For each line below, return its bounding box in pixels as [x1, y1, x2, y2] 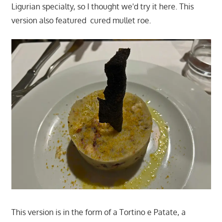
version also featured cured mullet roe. [11, 15, 151, 26]
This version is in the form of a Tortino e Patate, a [11, 207, 186, 217]
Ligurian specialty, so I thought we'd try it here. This [11, 1, 194, 12]
